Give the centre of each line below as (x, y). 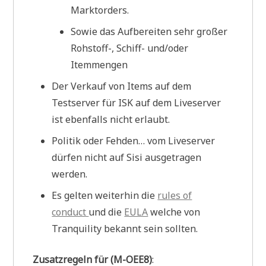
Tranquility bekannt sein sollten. (125, 228)
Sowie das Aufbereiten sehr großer (149, 31)
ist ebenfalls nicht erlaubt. (111, 119)
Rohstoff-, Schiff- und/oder (130, 48)
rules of (175, 195)
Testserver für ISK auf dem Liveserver (137, 102)
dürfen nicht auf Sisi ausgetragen (127, 157)
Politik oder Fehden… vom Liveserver (134, 140)
